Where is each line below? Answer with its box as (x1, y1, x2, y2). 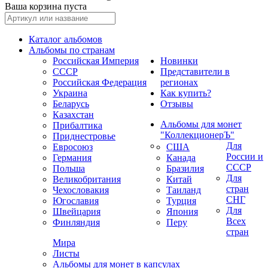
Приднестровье (53, 131, 115, 141)
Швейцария (53, 206, 100, 217)
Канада (166, 153, 196, 163)
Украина (53, 88, 87, 98)
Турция (166, 196, 196, 206)
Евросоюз (53, 142, 93, 152)
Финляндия (53, 217, 100, 227)
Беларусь (53, 99, 89, 109)
